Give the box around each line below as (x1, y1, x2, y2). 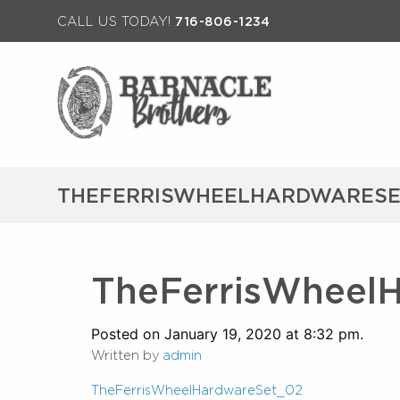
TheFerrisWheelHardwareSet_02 (91, 381, 303, 397)
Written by (91, 346, 162, 362)
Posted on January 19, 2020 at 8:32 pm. (91, 324, 363, 343)
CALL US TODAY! (57, 13, 176, 29)
